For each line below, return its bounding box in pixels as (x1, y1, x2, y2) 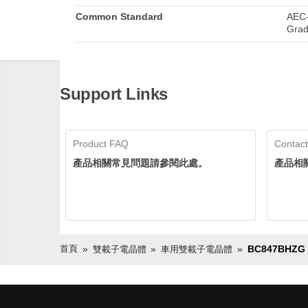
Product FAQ (73, 137, 129, 149)
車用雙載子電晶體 (161, 243, 232, 254)
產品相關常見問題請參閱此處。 (73, 157, 208, 168)
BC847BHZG (247, 243, 305, 254)
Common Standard (76, 10, 164, 22)
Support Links (60, 84, 168, 103)
